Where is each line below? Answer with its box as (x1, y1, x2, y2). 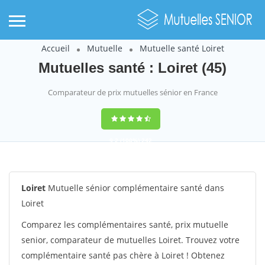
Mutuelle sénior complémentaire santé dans (46, 182, 224, 193)
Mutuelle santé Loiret (139, 43, 224, 54)
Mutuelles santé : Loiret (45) (38, 60, 227, 76)
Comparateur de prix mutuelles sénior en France (47, 87, 218, 98)
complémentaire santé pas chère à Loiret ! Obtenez (21, 250, 225, 261)
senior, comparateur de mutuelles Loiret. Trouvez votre (21, 234, 240, 245)
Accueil (41, 43, 70, 54)
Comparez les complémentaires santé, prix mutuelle (21, 219, 228, 230)
